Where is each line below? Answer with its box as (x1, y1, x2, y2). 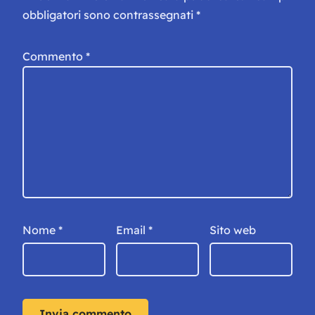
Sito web (210, 223, 256, 238)
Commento (22, 49, 86, 64)
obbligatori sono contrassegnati (22, 8, 196, 22)
